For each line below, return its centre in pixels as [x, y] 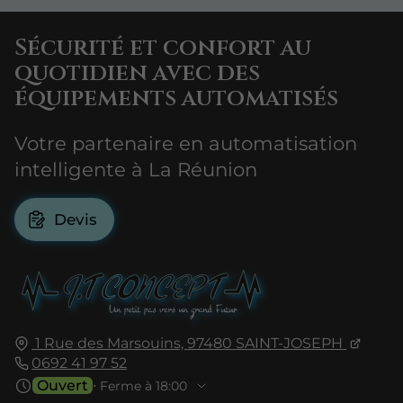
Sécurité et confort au [163, 48]
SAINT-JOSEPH [290, 343]
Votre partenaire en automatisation [186, 143]
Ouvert [63, 385]
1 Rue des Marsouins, [112, 343]
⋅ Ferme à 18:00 [140, 385]
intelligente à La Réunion [136, 170]
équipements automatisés [176, 98]
